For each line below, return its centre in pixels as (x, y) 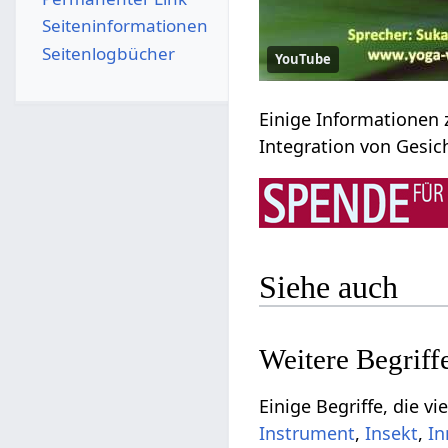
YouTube (303, 59)
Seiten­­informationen (124, 26)
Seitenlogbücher (108, 53)
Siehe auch (329, 286)
